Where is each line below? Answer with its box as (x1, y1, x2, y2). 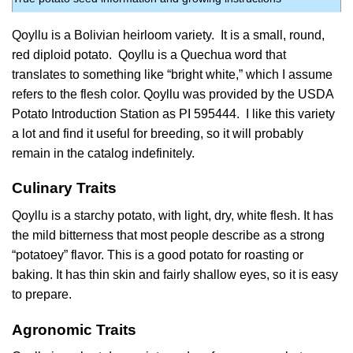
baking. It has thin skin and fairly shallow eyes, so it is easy (12, 267, 338, 281)
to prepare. (12, 287, 72, 301)
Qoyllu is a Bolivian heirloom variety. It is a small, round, (12, 28, 325, 42)
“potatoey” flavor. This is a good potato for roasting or (12, 247, 303, 262)
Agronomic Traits (12, 321, 136, 338)
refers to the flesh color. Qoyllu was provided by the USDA (12, 87, 333, 101)
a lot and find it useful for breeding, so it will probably (12, 126, 303, 140)
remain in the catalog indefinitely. (12, 146, 195, 160)
